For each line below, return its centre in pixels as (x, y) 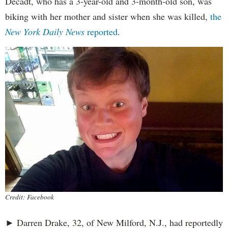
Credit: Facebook (30, 197)
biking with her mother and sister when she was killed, (108, 16)
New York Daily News (45, 31)
